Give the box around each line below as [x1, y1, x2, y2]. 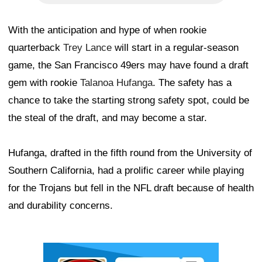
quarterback [8, 42, 63, 54]
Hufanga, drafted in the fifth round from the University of [8, 147, 252, 159]
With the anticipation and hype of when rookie [8, 25, 206, 36]
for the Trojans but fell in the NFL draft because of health [8, 182, 254, 194]
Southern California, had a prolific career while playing [8, 165, 244, 177]
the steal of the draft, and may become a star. [8, 112, 207, 124]
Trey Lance [63, 42, 112, 54]
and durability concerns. [8, 200, 113, 212]
